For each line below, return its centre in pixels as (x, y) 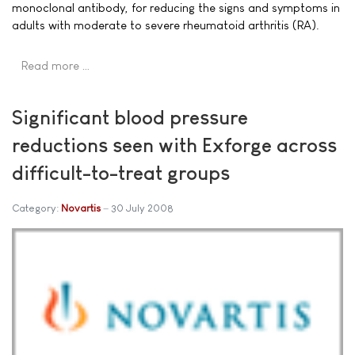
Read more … (56, 66)
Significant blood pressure (130, 117)
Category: (36, 208)
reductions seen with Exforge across (174, 145)
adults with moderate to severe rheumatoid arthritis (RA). (166, 25)
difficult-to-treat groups (121, 173)
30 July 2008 (142, 208)
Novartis (81, 208)
